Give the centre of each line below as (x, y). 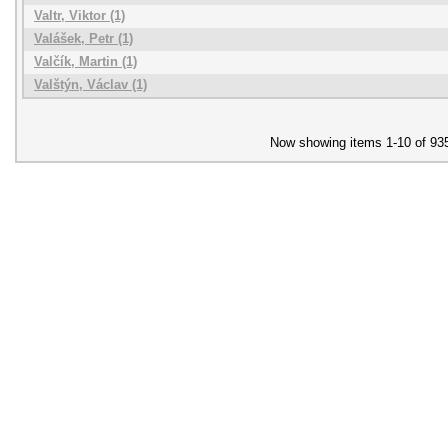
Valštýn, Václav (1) (90, 84)
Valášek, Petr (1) (83, 38)
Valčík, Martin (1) (85, 61)
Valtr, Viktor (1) (79, 15)
